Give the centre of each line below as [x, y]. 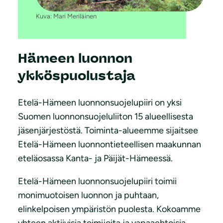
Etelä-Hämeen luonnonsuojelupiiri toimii [97, 181]
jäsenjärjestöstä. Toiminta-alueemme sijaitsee [108, 130]
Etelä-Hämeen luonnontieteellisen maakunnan [110, 144]
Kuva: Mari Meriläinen [66, 16]
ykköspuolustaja [77, 75]
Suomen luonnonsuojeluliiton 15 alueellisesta [106, 116]
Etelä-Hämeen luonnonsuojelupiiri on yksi [100, 102]
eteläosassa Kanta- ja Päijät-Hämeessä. [95, 158]
